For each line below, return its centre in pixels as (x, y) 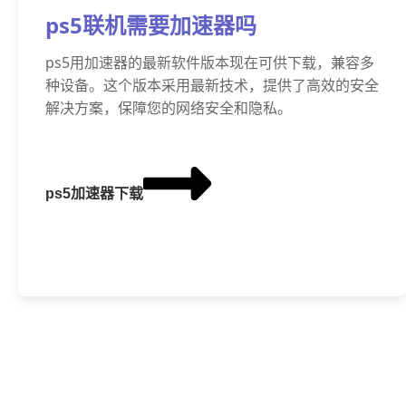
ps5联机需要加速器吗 (151, 25)
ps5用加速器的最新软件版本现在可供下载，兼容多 (210, 63)
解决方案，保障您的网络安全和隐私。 (169, 108)
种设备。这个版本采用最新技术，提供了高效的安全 (212, 85)
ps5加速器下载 (94, 193)
